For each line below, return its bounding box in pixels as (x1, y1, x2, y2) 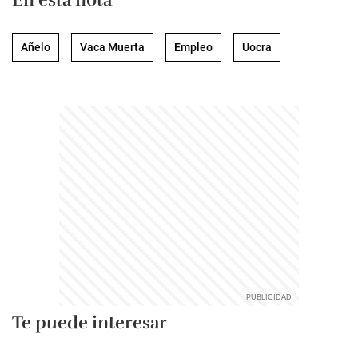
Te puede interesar (12, 312, 167, 333)
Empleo (174, 41, 213, 54)
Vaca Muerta (80, 41, 145, 54)
